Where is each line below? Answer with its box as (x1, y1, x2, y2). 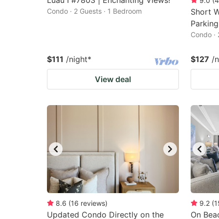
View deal (95, 74, 131, 84)
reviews (81, 199, 105, 207)
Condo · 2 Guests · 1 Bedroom (47, 7, 142, 15)
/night (66, 54, 88, 64)
